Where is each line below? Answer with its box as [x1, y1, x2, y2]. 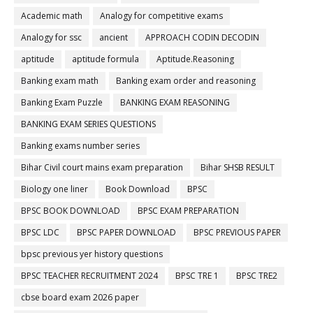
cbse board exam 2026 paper [21, 291, 139, 303]
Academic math [21, 10, 82, 22]
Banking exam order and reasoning [116, 75, 256, 87]
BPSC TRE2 [236, 270, 277, 282]
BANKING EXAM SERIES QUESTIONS [21, 118, 156, 130]
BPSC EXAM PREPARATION [138, 205, 239, 217]
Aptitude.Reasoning [156, 53, 234, 65]
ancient [99, 31, 128, 43]
